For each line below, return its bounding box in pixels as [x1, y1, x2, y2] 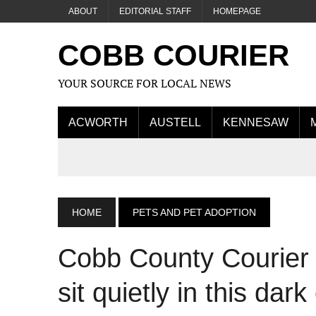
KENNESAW [223, 116, 288, 128]
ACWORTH [68, 116, 128, 128]
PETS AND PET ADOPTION [133, 207, 256, 218]
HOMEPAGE [213, 6, 261, 16]
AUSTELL [150, 116, 201, 128]
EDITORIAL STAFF [119, 6, 191, 16]
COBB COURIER [58, 39, 289, 72]
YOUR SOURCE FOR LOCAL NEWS [58, 75, 231, 91]
